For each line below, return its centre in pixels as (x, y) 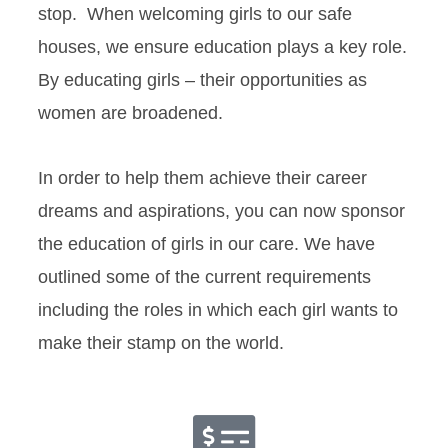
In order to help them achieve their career (202, 177)
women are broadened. (130, 112)
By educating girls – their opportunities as (202, 79)
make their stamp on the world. (163, 342)
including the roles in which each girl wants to (218, 309)
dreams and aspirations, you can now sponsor (221, 210)
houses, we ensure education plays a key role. (222, 46)
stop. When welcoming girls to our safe (195, 13)
